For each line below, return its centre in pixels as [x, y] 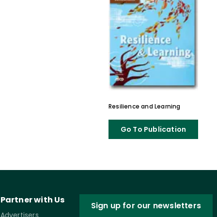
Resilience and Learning [144, 106]
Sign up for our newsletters [146, 206]
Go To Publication [153, 129]
